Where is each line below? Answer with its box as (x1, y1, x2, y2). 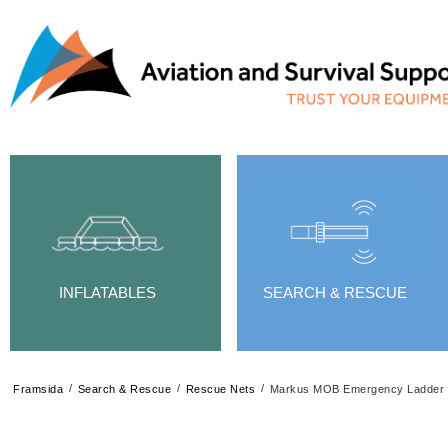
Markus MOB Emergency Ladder (269, 382, 444, 395)
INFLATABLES (59, 283, 156, 301)
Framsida (13, 382, 63, 395)
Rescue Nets (185, 382, 255, 395)
